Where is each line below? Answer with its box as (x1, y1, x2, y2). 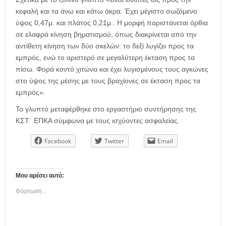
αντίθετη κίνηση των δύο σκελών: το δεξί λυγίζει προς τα (16, 42, 194, 50)
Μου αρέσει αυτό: (16, 172, 64, 179)
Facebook (44, 137, 71, 146)
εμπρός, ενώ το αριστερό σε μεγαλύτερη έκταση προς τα (16, 53, 195, 62)
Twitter (104, 137, 124, 146)
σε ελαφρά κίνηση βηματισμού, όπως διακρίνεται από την (16, 30, 197, 39)
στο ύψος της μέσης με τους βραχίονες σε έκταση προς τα (16, 77, 200, 85)
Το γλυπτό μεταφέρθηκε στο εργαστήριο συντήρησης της (16, 105, 196, 114)
